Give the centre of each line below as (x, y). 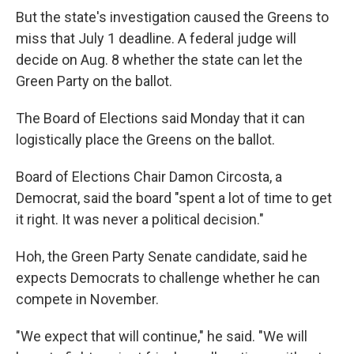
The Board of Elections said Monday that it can (160, 118)
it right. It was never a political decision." (140, 219)
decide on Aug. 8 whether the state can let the (159, 60)
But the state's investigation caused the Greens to (172, 17)
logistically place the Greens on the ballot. (145, 139)
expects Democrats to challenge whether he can (168, 278)
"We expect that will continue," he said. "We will (162, 336)
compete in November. (87, 299)
